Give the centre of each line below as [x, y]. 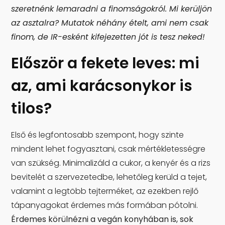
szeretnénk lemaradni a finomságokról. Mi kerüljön [112, 9]
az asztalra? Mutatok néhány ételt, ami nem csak [110, 23]
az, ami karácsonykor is [102, 86]
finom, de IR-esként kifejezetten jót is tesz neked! [108, 37]
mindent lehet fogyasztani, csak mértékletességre [108, 149]
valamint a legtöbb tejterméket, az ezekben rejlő [105, 191]
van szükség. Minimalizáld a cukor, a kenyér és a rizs [111, 163]
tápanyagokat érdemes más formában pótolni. [105, 205]
